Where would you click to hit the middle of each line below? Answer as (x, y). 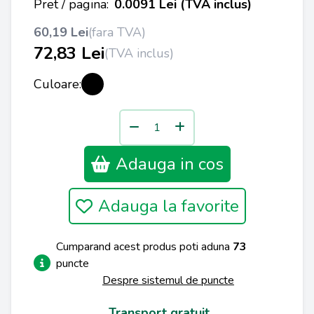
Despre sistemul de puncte (168, 280)
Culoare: (57, 84)
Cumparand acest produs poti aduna (144, 247)
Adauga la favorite (168, 206)
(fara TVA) (117, 32)
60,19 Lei (61, 32)
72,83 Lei (69, 53)
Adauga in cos (169, 164)
